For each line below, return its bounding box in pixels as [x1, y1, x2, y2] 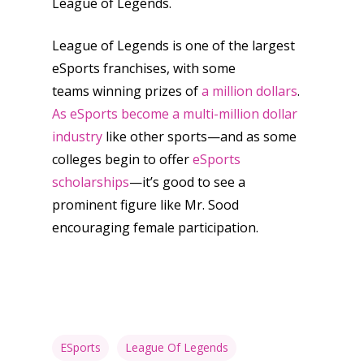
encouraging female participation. [52, 219, 258, 236]
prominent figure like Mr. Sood [52, 196, 239, 214]
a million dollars [201, 82, 297, 100]
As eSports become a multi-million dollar [52, 105, 297, 123]
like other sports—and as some [102, 128, 297, 145]
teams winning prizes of [52, 82, 201, 100]
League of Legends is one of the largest [52, 37, 295, 54]
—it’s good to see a [129, 173, 245, 191]
